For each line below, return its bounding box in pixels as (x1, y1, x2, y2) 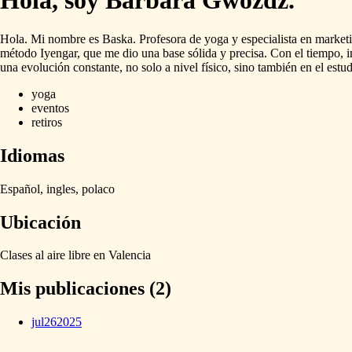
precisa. (229, 46, 267, 60)
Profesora (139, 31, 186, 46)
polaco (82, 181, 115, 196)
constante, (73, 60, 123, 74)
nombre (48, 31, 86, 46)
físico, (201, 60, 231, 74)
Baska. (102, 31, 136, 46)
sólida (188, 46, 217, 60)
